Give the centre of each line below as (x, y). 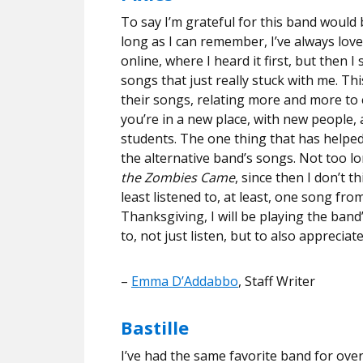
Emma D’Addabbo (185, 281)
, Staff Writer (277, 281)
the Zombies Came (178, 177)
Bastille (155, 327)
